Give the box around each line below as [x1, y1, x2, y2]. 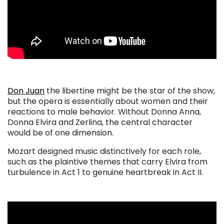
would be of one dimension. [7, 126, 113, 138]
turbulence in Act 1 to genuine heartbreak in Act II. [7, 166, 203, 178]
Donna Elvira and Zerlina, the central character [7, 116, 192, 128]
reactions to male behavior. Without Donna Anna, [7, 105, 201, 117]
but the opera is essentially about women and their [7, 95, 208, 107]
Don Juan [7, 84, 44, 96]
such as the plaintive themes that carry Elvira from [7, 155, 207, 167]
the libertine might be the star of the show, [44, 84, 215, 96]
